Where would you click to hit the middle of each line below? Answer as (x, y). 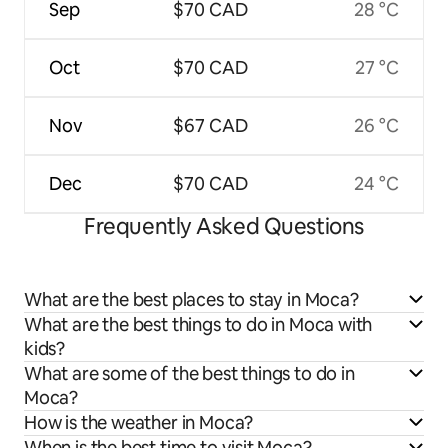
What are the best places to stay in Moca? (191, 299)
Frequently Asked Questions (224, 226)
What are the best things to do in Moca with (198, 324)
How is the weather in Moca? (139, 422)
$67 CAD (210, 125)
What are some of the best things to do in (189, 373)
